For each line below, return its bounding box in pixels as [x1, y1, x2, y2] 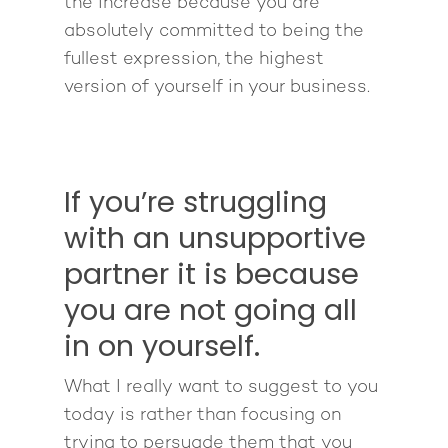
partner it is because [64, 253, 359, 294]
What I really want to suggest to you [64, 377, 378, 397]
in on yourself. [64, 325, 268, 366]
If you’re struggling [64, 181, 327, 222]
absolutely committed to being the [64, 21, 364, 41]
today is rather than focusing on [64, 405, 341, 425]
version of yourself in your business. [64, 77, 370, 97]
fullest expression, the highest [64, 49, 324, 69]
